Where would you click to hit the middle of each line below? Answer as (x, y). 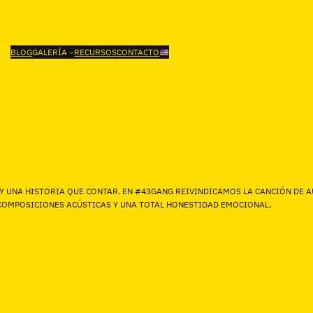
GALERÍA (50, 52)
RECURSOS (96, 52)
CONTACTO (138, 52)
